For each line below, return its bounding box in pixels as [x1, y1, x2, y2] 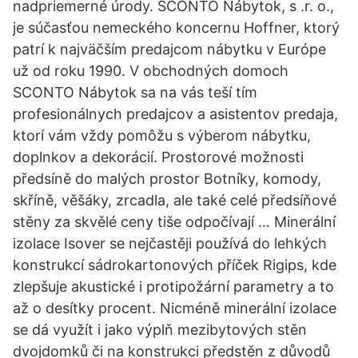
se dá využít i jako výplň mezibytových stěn [13, 321, 307, 338]
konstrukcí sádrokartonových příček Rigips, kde [13, 257, 336, 273]
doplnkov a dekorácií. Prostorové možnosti [13, 149, 304, 165]
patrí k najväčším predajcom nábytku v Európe [13, 41, 326, 58]
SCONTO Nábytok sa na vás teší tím [13, 84, 257, 101]
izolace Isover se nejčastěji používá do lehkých [13, 235, 327, 252]
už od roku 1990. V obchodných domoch [13, 62, 288, 79]
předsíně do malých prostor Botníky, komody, [13, 170, 321, 187]
